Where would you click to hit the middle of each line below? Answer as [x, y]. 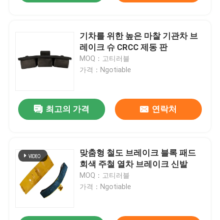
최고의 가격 [68, 109]
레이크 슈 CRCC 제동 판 [124, 47]
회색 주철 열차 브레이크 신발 [134, 164]
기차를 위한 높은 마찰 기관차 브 [139, 36]
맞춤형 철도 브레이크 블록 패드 [138, 153]
